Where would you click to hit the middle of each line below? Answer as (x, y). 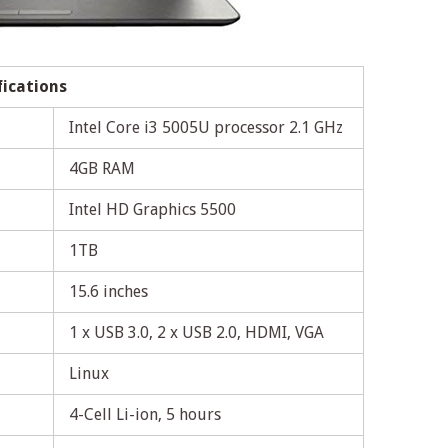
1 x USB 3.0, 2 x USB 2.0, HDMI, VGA (196, 333)
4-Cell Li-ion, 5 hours (145, 415)
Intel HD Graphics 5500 (152, 210)
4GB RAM (102, 169)
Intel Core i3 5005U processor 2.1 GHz (206, 128)
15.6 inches (108, 292)
